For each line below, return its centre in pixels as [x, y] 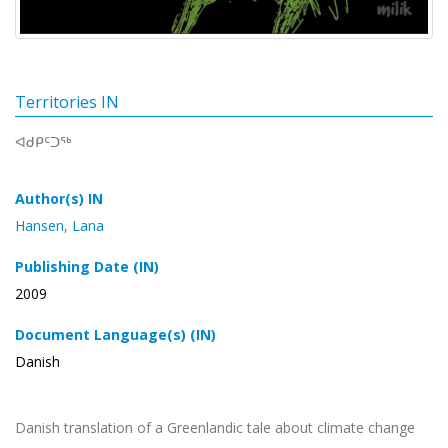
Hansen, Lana [59, 225]
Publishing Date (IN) [87, 266]
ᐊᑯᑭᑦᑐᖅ [43, 141]
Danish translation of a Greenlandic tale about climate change [215, 427]
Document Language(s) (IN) [115, 334]
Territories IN [67, 101]
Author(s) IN [59, 198]
